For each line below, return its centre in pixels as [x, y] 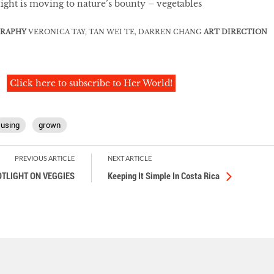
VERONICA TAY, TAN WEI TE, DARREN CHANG [115, 31]
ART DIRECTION [235, 31]
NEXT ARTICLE [130, 158]
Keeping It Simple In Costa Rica [164, 176]
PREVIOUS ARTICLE [45, 158]
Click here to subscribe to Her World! [91, 83]
